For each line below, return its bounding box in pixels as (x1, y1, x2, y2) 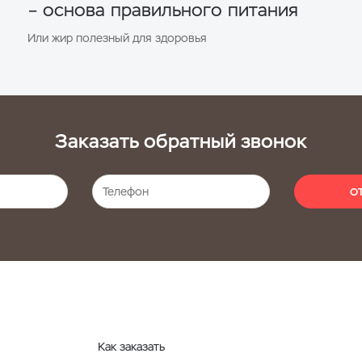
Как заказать (98, 339, 165, 354)
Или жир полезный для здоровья (27, 30, 207, 45)
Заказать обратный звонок (55, 128, 307, 154)
